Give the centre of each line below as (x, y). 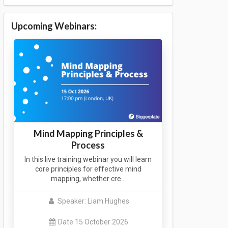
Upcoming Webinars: (54, 26)
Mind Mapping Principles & (88, 133)
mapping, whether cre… (88, 178)
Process (88, 145)
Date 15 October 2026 (93, 222)
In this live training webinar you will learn (88, 159)
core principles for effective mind (88, 169)
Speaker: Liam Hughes (93, 201)
